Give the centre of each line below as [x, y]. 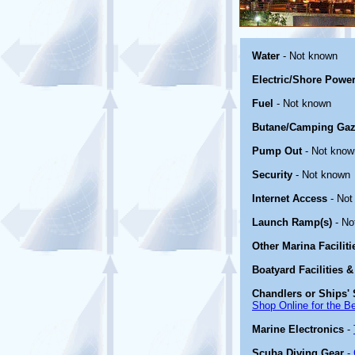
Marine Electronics [298, 329]
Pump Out [277, 151]
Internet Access [290, 198]
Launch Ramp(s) [292, 222]
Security [272, 175]
